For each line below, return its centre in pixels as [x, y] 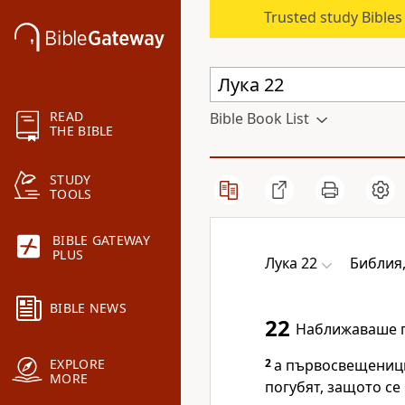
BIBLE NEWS [88, 308]
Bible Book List [259, 118]
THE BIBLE [82, 131]
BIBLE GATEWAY [101, 240]
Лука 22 [291, 263]
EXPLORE [78, 364]
